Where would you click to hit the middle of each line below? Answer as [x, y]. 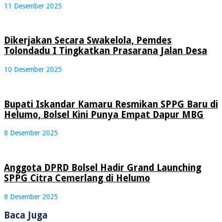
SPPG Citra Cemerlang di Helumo [77, 178]
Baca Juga [26, 215]
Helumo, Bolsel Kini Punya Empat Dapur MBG [104, 114]
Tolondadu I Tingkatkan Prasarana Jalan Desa [106, 51]
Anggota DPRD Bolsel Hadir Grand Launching [103, 168]
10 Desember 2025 [33, 69]
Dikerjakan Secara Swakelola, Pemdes [88, 41]
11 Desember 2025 [33, 6]
